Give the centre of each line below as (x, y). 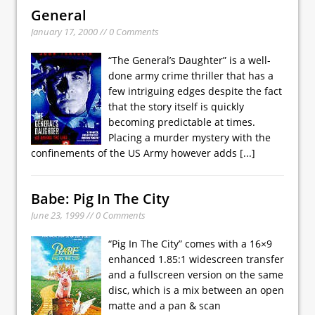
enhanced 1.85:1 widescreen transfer (196, 259)
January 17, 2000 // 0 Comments (95, 31)
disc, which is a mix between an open (196, 290)
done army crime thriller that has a (191, 75)
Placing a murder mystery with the (189, 137)
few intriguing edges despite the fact (195, 91)
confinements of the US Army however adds (135, 153)
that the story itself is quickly (176, 106)
